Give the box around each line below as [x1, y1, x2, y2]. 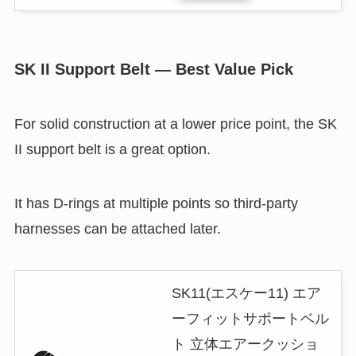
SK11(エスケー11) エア [171, 284, 321, 301]
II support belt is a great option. [14, 141, 211, 157]
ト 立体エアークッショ [171, 335, 319, 352]
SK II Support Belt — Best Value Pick [14, 60, 293, 78]
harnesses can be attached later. [14, 220, 221, 237]
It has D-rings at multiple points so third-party [14, 195, 298, 211]
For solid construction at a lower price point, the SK [14, 116, 337, 132]
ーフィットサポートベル [171, 310, 329, 327]
